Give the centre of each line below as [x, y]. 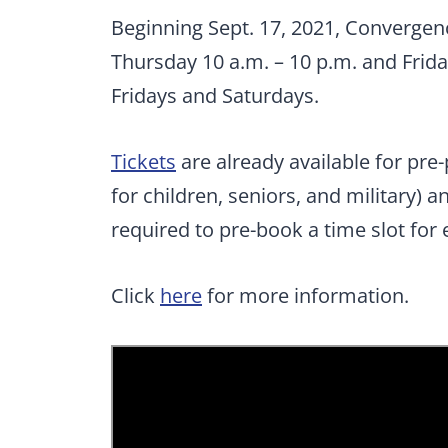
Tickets [143, 162]
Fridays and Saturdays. [215, 96]
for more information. [305, 296]
